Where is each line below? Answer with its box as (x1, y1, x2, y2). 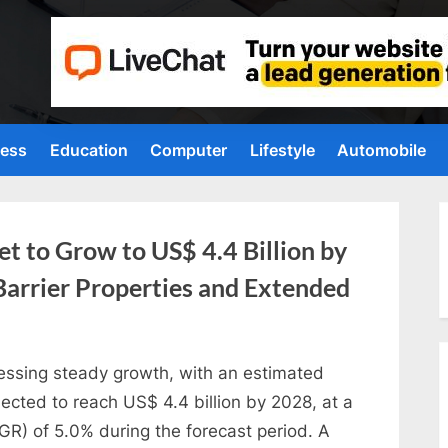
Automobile (337, 140, 427, 161)
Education (49, 140, 128, 161)
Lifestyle (249, 140, 315, 161)
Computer (150, 140, 228, 161)
